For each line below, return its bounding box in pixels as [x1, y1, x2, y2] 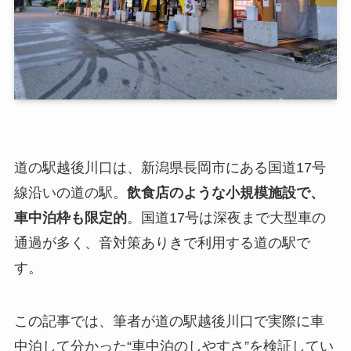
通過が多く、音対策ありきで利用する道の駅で [13, 235, 310, 251]
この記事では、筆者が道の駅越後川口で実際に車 [13, 313, 324, 330]
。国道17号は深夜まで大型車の [126, 210, 326, 226]
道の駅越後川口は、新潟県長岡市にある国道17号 [13, 160, 326, 176]
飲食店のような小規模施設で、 [126, 185, 324, 201]
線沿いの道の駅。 [13, 185, 127, 201]
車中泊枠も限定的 [13, 210, 127, 226]
